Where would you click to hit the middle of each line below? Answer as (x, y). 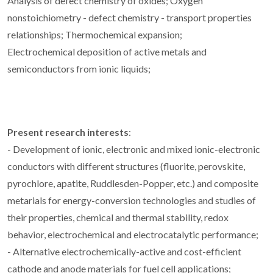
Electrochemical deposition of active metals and (107, 52)
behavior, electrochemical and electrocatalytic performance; (133, 235)
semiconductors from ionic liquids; (79, 69)
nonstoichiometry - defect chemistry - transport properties (129, 18)
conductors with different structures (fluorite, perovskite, (126, 166)
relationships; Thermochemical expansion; (95, 35)
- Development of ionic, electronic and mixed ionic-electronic (134, 149)
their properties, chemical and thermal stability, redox (118, 218)
